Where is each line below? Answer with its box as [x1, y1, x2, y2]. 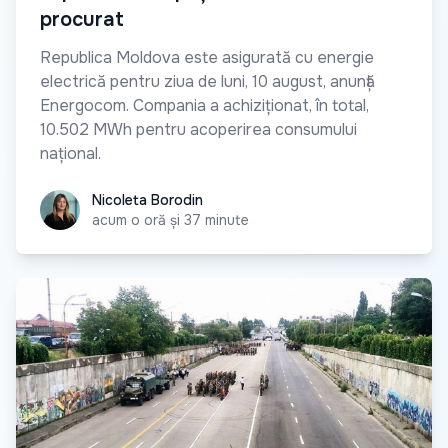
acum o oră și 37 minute [92, 211, 249, 230]
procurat [40, 7, 124, 33]
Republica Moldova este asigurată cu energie [40, 47, 374, 69]
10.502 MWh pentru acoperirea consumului [40, 119, 357, 141]
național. [40, 143, 101, 165]
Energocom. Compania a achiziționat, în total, [40, 95, 369, 117]
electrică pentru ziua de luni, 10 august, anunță [40, 71, 375, 93]
